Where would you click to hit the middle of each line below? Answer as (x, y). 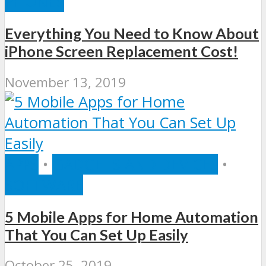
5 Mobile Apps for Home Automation (132, 216)
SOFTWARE (44, 185)
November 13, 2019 (65, 82)
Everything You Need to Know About (132, 34)
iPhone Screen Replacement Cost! (121, 51)
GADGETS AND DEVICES (135, 164)
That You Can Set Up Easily (96, 234)
